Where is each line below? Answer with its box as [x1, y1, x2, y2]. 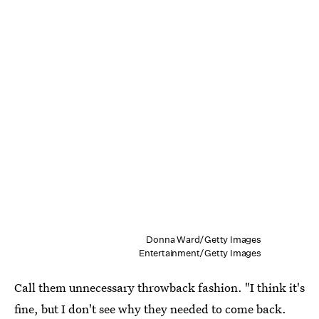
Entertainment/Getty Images [138, 246, 261, 259]
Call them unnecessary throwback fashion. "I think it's [14, 278, 305, 296]
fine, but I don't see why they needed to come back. [14, 300, 286, 317]
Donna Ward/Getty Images [146, 233, 261, 246]
